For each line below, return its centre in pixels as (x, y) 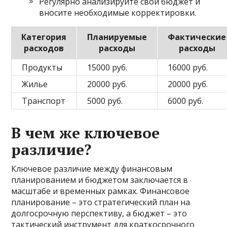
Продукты (42, 68)
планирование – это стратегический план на (101, 202)
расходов (44, 48)
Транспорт (44, 101)
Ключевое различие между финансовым (92, 169)
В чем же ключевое (86, 133)
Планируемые (117, 37)
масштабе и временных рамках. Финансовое (101, 191)
